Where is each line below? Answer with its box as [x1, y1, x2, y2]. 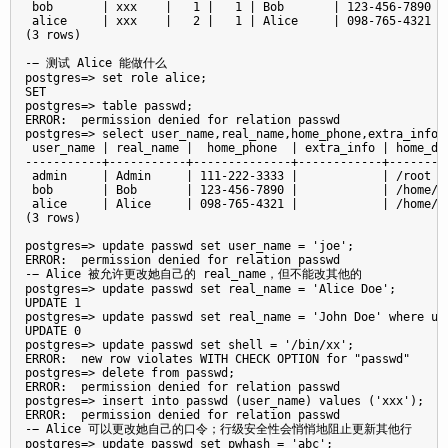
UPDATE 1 [25, 296, 81, 311]
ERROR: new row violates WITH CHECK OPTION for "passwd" [25, 352, 410, 367]
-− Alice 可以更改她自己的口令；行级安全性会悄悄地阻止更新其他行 [25, 422, 412, 437]
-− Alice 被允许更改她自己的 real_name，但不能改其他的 [25, 267, 362, 282]
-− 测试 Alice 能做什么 [25, 56, 167, 71]
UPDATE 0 [25, 324, 81, 339]
